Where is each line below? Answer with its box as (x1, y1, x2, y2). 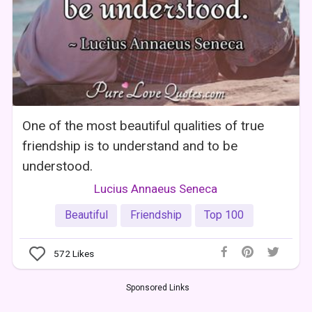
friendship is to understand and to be (22, 137, 238, 154)
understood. (22, 157, 93, 174)
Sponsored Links (125, 283, 189, 293)
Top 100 (204, 208, 244, 222)
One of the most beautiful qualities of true (22, 117, 265, 134)
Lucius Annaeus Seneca (94, 181, 218, 196)
